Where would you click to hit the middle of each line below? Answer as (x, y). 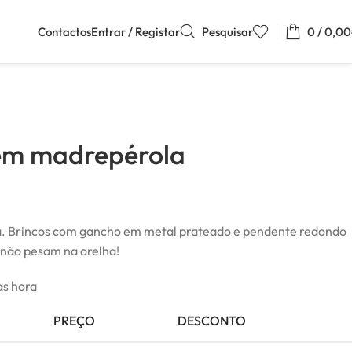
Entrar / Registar (136, 31)
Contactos (64, 31)
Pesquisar (227, 31)
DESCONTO (212, 321)
